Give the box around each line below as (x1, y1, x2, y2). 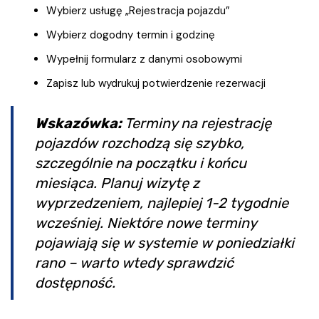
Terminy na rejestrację (122, 115, 271, 132)
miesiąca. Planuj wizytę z (35, 174, 199, 192)
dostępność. (35, 274, 115, 292)
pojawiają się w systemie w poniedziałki (35, 234, 294, 252)
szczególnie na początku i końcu (35, 155, 246, 172)
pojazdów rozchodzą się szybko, (35, 135, 244, 152)
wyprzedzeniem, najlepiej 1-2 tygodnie (35, 194, 288, 212)
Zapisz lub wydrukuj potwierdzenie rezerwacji (46, 76, 266, 91)
